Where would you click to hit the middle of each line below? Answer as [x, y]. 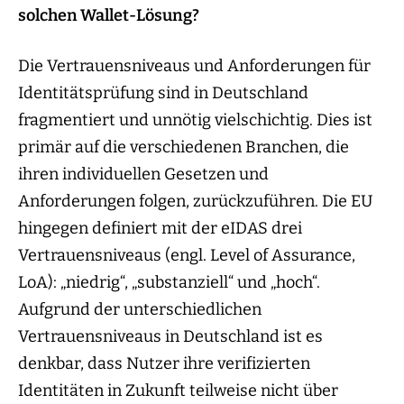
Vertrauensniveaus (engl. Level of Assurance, [187, 256]
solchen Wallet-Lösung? [109, 16]
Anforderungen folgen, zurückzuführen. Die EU [195, 202]
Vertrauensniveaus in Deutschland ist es [170, 337]
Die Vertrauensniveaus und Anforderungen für [194, 66]
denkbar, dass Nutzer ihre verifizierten [164, 364]
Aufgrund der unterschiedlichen [140, 310]
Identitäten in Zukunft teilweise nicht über [178, 391]
